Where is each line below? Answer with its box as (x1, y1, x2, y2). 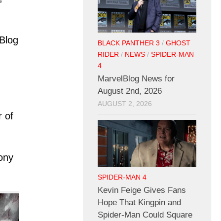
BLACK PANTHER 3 (98, 39, 160, 47)
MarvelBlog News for (98, 74, 175, 84)
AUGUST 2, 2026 (98, 100, 152, 108)
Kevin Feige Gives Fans (98, 185, 186, 195)
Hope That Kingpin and (98, 197, 181, 207)
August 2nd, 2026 (98, 86, 162, 96)
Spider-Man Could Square (98, 210, 192, 220)
